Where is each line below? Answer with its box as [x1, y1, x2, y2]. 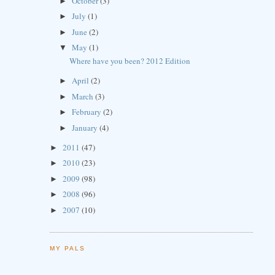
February [72, 106, 104, 118]
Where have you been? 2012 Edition [69, 55, 191, 67]
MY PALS [49, 245, 85, 252]
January [72, 122, 100, 133]
